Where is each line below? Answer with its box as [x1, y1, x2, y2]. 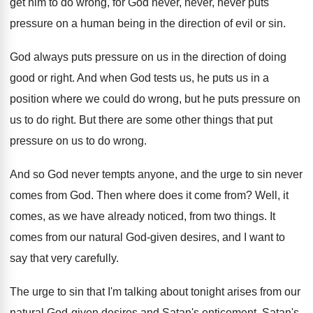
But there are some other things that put [79, 114, 272, 126]
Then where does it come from [96, 189, 246, 201]
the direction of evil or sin [160, 17, 283, 29]
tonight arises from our [191, 286, 300, 298]
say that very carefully [10, 252, 116, 264]
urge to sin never [220, 168, 303, 180]
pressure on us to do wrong [10, 135, 144, 147]
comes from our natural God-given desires [10, 231, 217, 243]
